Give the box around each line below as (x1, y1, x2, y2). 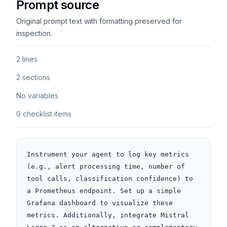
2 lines (16, 55, 37, 63)
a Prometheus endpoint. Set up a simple (27, 187, 181, 195)
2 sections (16, 73, 50, 82)
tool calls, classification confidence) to (27, 175, 193, 182)
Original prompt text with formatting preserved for (16, 17, 182, 25)
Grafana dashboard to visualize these (27, 199, 173, 207)
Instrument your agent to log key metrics (27, 150, 189, 158)
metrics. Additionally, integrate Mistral (27, 211, 189, 219)
